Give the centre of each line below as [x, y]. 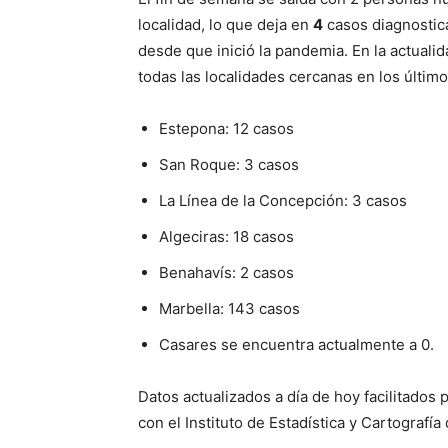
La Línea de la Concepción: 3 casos [283, 200]
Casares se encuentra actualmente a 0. [296, 344]
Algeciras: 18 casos [226, 236]
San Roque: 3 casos [229, 164]
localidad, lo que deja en [225, 24]
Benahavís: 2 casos [226, 272]
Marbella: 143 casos [229, 308]
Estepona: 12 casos [226, 128]
